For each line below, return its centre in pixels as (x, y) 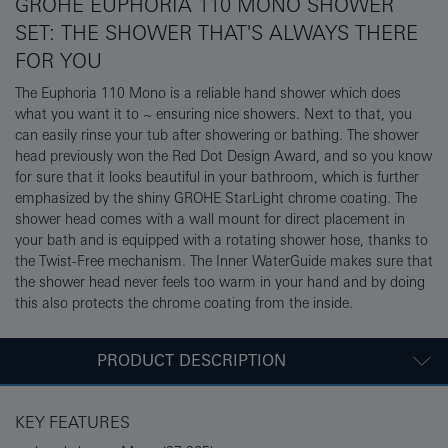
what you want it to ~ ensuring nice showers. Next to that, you (213, 113)
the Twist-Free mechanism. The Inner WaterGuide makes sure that (224, 260)
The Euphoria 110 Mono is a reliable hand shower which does (208, 92)
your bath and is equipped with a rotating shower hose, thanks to (221, 239)
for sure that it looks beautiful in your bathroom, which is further (217, 176)
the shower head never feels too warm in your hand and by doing (220, 281)
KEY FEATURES (72, 421)
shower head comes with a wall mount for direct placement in (210, 218)
